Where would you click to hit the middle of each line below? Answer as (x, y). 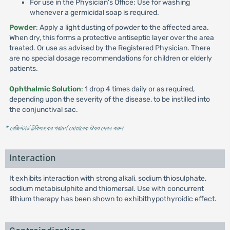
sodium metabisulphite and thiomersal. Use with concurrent (106, 189)
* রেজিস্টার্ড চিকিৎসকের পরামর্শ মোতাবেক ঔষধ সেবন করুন (64, 128)
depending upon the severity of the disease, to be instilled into (109, 99)
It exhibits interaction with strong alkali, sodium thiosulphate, (108, 178)
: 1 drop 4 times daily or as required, (138, 89)
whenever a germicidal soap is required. (94, 13)
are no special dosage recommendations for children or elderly (110, 58)
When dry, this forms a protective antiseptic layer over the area (111, 38)
